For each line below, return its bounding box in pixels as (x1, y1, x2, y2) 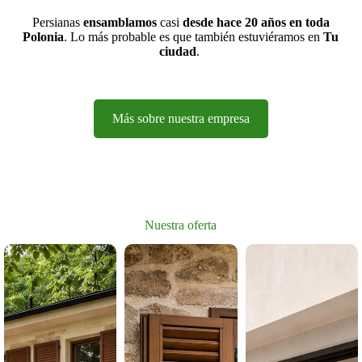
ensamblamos (82, 15, 157, 29)
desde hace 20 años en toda (182, 15, 330, 29)
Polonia (23, 30, 65, 44)
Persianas (32, 15, 83, 29)
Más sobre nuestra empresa (112, 112, 250, 125)
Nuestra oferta (145, 218, 217, 232)
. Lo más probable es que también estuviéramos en (64, 30, 324, 44)
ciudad (158, 44, 196, 58)
